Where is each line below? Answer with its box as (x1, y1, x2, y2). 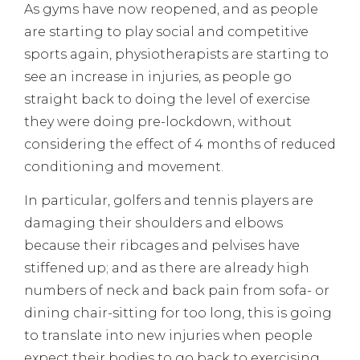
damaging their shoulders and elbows (24, 215, 283, 231)
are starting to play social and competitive (24, 23, 309, 39)
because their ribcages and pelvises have (24, 238, 300, 254)
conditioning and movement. (24, 158, 223, 174)
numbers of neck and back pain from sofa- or (24, 283, 329, 299)
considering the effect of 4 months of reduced (24, 136, 336, 152)
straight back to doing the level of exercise (24, 91, 310, 107)
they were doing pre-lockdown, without (24, 113, 292, 129)
